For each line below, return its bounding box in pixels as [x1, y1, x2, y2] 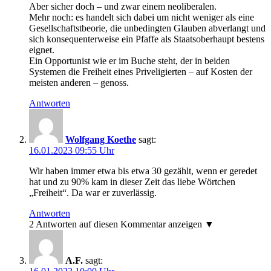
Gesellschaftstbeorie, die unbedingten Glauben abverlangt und [29, 23, 266, 34]
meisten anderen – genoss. [29, 77, 129, 88]
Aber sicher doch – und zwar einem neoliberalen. [29, 1, 217, 12]
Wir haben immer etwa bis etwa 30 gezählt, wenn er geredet [29, 166, 257, 177]
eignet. [29, 45, 54, 56]
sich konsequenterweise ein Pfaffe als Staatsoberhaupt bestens [29, 34, 264, 45]
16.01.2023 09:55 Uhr [29, 145, 114, 156]
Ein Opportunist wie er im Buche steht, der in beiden [29, 56, 230, 67]
